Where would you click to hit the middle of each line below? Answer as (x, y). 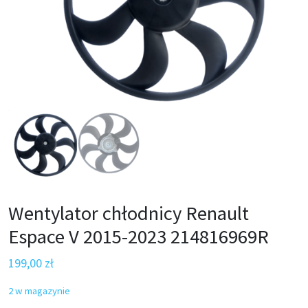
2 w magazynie (39, 291)
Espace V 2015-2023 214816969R (139, 236)
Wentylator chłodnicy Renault (129, 213)
